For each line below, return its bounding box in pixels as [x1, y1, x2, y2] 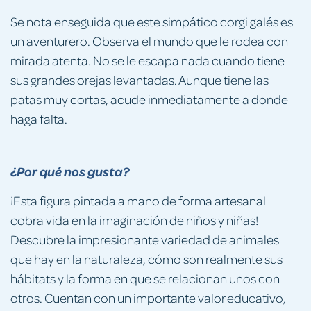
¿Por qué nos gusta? [10, 162, 129, 180]
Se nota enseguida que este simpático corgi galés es [10, 12, 293, 29]
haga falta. [10, 110, 67, 126]
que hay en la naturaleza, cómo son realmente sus [10, 250, 283, 267]
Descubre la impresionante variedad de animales [10, 230, 279, 247]
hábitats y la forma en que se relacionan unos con [10, 269, 280, 286]
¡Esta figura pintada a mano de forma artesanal [10, 192, 266, 208]
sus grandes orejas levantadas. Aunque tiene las [10, 71, 269, 87]
